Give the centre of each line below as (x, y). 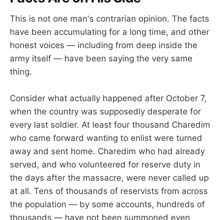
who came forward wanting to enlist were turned (106, 138)
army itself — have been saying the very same (101, 58)
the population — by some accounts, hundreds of (107, 204)
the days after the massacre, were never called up (109, 178)
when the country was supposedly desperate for (105, 111)
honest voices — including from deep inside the (104, 45)
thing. (21, 71)
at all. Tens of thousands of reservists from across (109, 191)
